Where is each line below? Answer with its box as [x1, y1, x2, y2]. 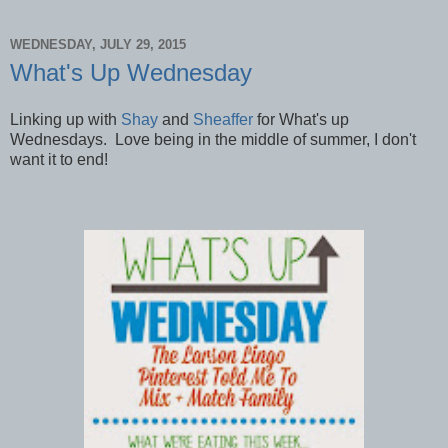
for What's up [253, 111, 349, 129]
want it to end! [10, 151, 108, 169]
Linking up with [10, 111, 121, 129]
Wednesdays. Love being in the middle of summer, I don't [10, 131, 416, 149]
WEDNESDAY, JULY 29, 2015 [10, 37, 186, 52]
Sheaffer [193, 111, 253, 129]
